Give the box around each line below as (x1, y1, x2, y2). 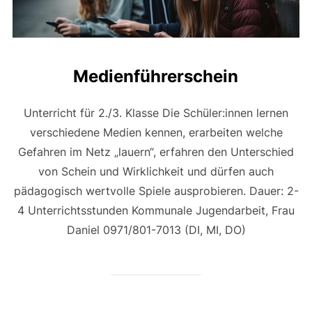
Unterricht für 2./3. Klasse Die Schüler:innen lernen (24, 106, 288, 120)
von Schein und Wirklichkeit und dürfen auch (38, 164, 274, 179)
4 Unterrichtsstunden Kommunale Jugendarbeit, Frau (17, 203, 295, 218)
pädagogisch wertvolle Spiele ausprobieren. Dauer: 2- (13, 184, 299, 198)
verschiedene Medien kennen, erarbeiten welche (29, 125, 283, 140)
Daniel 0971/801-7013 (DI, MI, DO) (66, 223, 246, 237)
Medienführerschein (72, 66, 238, 87)
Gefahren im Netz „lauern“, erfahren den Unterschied (18, 145, 294, 159)
